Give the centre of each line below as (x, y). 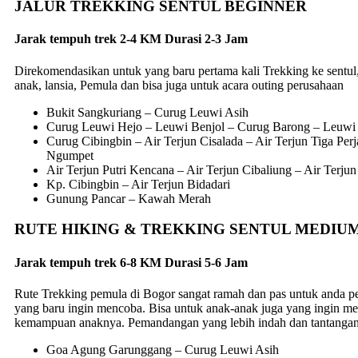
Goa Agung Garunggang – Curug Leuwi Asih (163, 349)
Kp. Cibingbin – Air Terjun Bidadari (138, 184)
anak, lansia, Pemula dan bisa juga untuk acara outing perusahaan (179, 85)
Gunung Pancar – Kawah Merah (129, 198)
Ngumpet (70, 155)
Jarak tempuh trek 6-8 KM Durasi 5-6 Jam (131, 262)
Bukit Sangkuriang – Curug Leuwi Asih (147, 112)
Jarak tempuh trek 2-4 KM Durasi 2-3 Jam (131, 39)
